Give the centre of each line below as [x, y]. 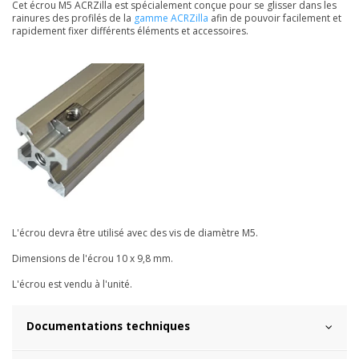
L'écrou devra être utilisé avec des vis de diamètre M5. [135, 232]
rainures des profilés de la [73, 18]
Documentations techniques [108, 325]
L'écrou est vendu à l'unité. [72, 284]
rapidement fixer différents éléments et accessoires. [130, 31]
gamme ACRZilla [171, 18]
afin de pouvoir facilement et [275, 18]
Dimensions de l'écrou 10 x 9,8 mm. [93, 258]
